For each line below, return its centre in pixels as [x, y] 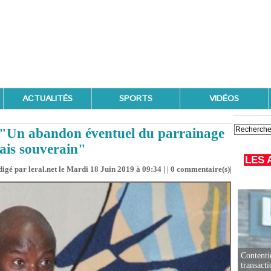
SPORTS [136, 99]
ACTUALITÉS [47, 99]
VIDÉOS [224, 99]
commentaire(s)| [203, 169]
